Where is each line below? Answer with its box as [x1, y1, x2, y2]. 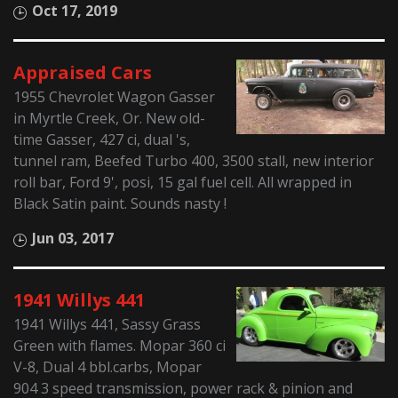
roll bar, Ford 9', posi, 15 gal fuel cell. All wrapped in [13, 172, 353, 193]
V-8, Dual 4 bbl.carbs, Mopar [13, 357, 203, 378]
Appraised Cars [13, 60, 153, 85]
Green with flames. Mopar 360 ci [13, 336, 227, 356]
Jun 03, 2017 [32, 228, 115, 249]
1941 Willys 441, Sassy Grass [13, 314, 202, 335]
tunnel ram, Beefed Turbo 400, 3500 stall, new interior [13, 151, 375, 171]
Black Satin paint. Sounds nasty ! [13, 194, 227, 214]
